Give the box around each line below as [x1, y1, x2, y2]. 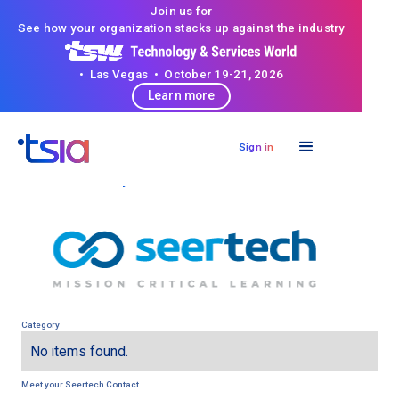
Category [20, 319, 60, 330]
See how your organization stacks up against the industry [17, 20, 346, 35]
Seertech [64, 379, 104, 389]
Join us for [150, 4, 213, 18]
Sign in [238, 140, 274, 153]
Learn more [148, 88, 216, 103]
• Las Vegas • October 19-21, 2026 [79, 67, 284, 81]
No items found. [29, 342, 128, 360]
